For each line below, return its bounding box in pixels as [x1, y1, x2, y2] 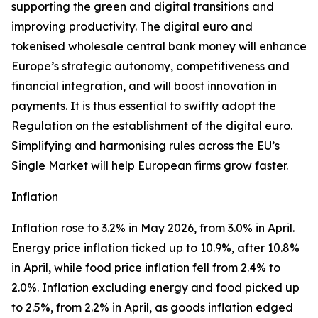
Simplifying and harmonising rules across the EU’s [11, 138, 280, 153]
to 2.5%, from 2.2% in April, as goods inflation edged [11, 300, 293, 314]
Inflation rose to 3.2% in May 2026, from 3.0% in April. [11, 221, 295, 235]
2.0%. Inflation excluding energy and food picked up [11, 280, 300, 295]
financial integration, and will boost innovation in [11, 79, 277, 93]
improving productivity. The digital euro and [11, 19, 253, 33]
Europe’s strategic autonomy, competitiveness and [11, 59, 290, 73]
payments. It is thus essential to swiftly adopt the [11, 99, 276, 113]
